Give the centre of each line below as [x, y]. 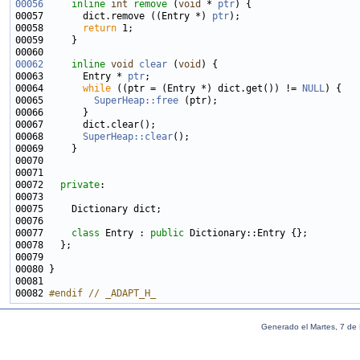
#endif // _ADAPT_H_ [102, 293]
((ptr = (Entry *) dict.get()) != [207, 88]
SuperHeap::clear [128, 137]
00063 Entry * [72, 76]
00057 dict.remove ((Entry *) [114, 16]
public [167, 233]
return [100, 28]
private [80, 185]
